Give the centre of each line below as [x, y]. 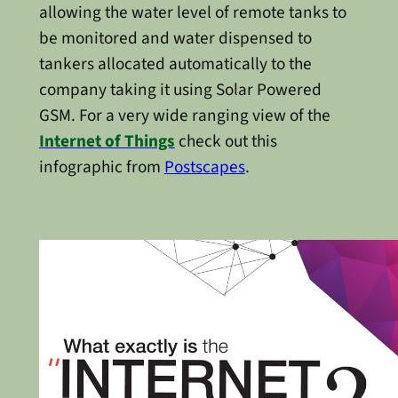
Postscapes [204, 167]
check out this [226, 141]
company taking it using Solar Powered [180, 89]
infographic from [101, 167]
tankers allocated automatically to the [175, 64]
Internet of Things [107, 141]
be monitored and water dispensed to [175, 38]
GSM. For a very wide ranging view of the [184, 115]
